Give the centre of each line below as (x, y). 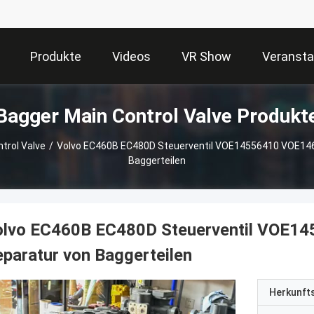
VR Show (206, 57)
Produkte (56, 57)
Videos (131, 57)
